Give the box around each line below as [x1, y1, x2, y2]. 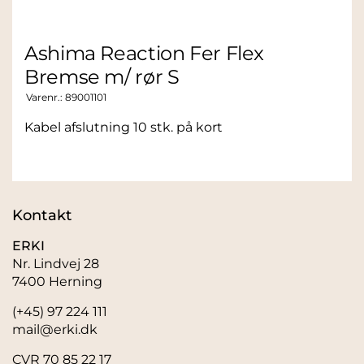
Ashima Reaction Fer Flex [24, 41, 265, 65]
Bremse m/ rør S [24, 65, 180, 89]
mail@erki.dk [12, 322, 97, 337]
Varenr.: [26, 91, 65, 103]
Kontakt [12, 206, 71, 224]
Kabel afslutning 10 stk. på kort [24, 119, 223, 135]
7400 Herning [12, 274, 102, 289]
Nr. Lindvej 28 [12, 256, 99, 271]
